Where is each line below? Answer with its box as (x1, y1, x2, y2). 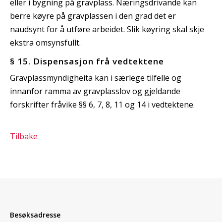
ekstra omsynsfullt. (10, 37, 81, 48)
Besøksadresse (10, 210, 60, 220)
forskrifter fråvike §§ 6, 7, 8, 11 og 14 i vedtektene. (10, 99, 195, 110)
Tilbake (10, 130, 38, 142)
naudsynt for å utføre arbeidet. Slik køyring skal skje (10, 23, 204, 35)
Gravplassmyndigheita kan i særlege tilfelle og (10, 72, 181, 83)
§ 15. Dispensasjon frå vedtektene (10, 55, 164, 67)
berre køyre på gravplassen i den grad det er (10, 10, 176, 21)
